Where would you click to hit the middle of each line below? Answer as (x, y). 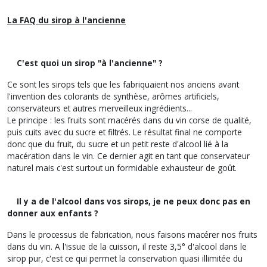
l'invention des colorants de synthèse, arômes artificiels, (113, 96)
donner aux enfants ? (53, 213)
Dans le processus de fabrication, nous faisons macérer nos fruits (132, 234)
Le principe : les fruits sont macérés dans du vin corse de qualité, (129, 120)
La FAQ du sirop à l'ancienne (66, 20)
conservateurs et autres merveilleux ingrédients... (100, 108)
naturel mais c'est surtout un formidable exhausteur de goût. (122, 167)
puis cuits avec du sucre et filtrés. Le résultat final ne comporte (125, 132)
